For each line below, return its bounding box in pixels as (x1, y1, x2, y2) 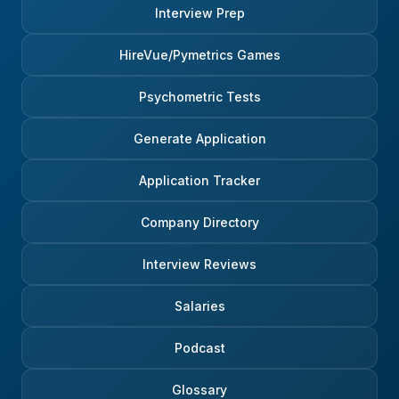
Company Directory (140, 215, 259, 231)
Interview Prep (154, 5, 245, 21)
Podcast (174, 340, 225, 356)
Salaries (174, 298, 225, 314)
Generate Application (133, 131, 266, 147)
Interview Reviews (142, 256, 256, 273)
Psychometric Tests (138, 89, 261, 105)
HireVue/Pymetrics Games (118, 47, 281, 63)
